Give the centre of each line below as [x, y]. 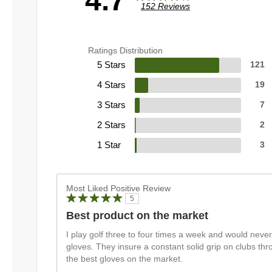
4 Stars [111, 84]
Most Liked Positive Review [118, 188]
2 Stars [111, 124]
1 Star [109, 144]
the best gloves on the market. [124, 259]
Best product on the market [137, 215]
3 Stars [111, 104]
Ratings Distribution [125, 50]
